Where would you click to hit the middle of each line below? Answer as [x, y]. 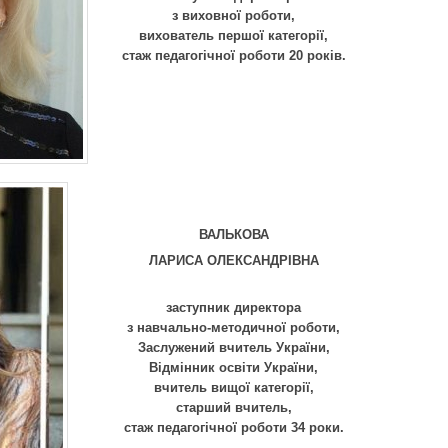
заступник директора [233, 308]
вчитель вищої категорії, [233, 388]
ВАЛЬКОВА [233, 234]
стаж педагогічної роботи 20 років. [233, 56]
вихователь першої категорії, [233, 36]
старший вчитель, [233, 408]
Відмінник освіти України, [233, 368]
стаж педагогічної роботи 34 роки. [233, 428]
